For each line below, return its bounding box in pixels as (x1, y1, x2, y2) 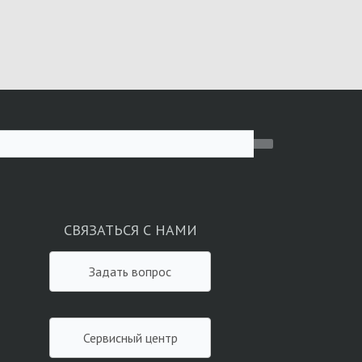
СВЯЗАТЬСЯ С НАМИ (63, 220, 197, 239)
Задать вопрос (132, 263, 171, 280)
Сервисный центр (145, 329, 178, 346)
